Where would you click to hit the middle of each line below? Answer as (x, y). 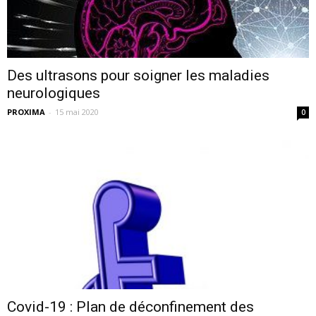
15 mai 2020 (77, 111)
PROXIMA (26, 111)
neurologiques (54, 93)
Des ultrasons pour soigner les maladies (138, 75)
